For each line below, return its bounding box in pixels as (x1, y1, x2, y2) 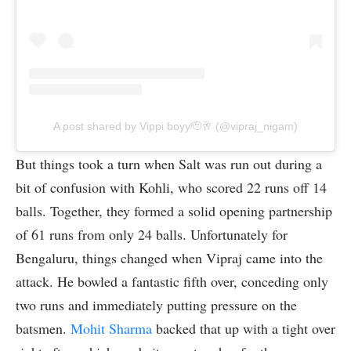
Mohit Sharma (71, 318, 152, 338)
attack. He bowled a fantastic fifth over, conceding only (16, 271, 328, 291)
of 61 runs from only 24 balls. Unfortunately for (16, 224, 288, 244)
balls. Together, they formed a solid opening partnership (16, 201, 332, 220)
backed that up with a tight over (152, 318, 335, 338)
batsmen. (16, 318, 71, 338)
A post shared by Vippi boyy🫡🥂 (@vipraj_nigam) (53, 119, 298, 132)
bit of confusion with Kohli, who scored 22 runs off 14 (16, 177, 327, 197)
